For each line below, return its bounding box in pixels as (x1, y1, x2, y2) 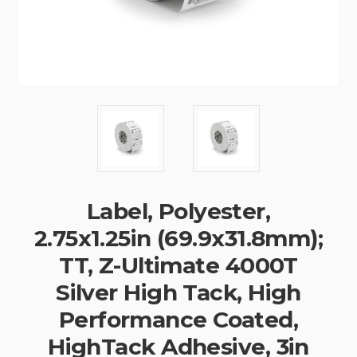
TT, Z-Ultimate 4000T (59, 252, 298, 279)
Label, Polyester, (86, 198, 271, 225)
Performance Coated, (58, 306, 299, 333)
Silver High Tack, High (56, 279, 301, 306)
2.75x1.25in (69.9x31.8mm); (33, 225, 324, 252)
